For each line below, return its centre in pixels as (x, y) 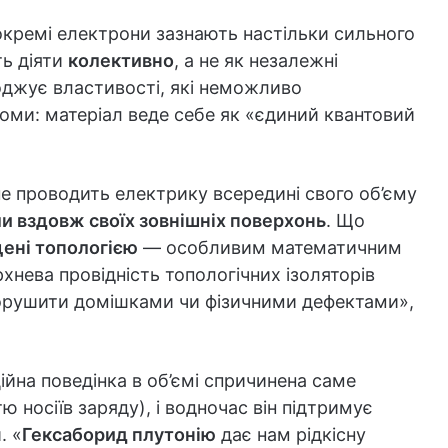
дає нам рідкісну (291, 434)
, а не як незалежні (256, 60)
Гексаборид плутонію (119, 434)
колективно (121, 60)
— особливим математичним (270, 247)
